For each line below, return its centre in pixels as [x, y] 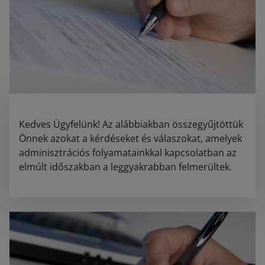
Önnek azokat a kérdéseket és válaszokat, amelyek [130, 139]
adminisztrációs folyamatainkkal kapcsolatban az [128, 153]
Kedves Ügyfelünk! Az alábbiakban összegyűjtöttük [131, 125]
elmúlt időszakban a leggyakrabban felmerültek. [125, 167]
